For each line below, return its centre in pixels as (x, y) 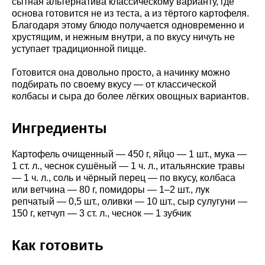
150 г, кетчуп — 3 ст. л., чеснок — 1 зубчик (101, 213)
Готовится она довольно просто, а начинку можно (121, 72)
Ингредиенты (59, 128)
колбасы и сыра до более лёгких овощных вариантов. (130, 96)
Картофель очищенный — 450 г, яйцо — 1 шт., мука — (129, 154)
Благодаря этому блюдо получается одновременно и (128, 25)
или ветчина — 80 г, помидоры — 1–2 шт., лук (111, 189)
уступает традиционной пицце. (79, 49)
